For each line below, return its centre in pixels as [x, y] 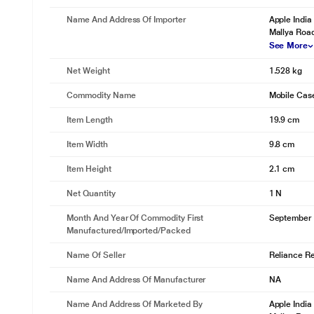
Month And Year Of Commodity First [135, 218]
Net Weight [88, 71]
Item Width [87, 144]
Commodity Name [101, 95]
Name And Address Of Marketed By [135, 304]
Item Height [89, 169]
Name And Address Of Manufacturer [136, 280]
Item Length [90, 120]
